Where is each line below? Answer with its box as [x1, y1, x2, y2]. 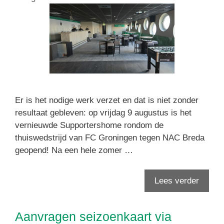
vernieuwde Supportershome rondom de [15, 120, 163, 130]
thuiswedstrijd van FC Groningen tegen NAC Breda [15, 133, 204, 143]
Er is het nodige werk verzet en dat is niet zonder [15, 95, 198, 105]
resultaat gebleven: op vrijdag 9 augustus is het [15, 108, 191, 118]
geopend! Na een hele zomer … [15, 145, 133, 155]
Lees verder [154, 175, 199, 185]
